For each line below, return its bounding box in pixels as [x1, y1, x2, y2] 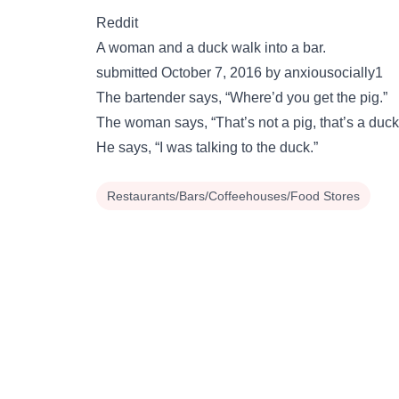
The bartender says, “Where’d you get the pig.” [96, 90, 387, 105]
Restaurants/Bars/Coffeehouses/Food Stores [107, 189, 360, 203]
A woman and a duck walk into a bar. [96, 40, 326, 55]
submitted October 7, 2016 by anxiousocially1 [96, 65, 383, 80]
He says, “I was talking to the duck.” [96, 140, 318, 155]
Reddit [96, 15, 138, 30]
